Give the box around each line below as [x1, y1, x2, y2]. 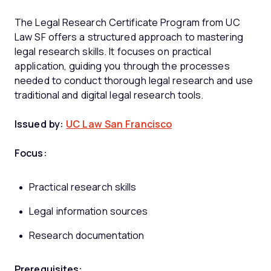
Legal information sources [29, 206, 148, 217]
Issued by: [15, 119, 64, 129]
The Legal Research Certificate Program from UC [15, 17, 240, 28]
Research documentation [29, 230, 145, 241]
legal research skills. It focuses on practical [15, 46, 211, 57]
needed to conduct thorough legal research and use [15, 75, 253, 86]
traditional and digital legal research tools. [15, 90, 204, 100]
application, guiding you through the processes [15, 60, 230, 71]
